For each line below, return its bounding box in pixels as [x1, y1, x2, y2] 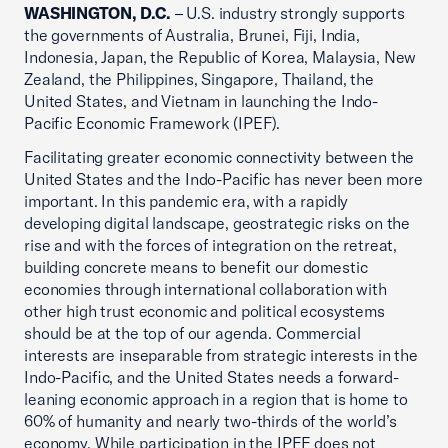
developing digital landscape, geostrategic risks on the [24, 213, 411, 233]
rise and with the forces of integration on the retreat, [24, 235, 398, 255]
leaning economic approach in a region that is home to [24, 389, 408, 409]
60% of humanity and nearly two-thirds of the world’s [24, 411, 397, 431]
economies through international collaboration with [24, 279, 387, 299]
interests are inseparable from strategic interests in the [24, 345, 418, 365]
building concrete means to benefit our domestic [24, 257, 368, 277]
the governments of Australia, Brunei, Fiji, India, [24, 25, 360, 45]
